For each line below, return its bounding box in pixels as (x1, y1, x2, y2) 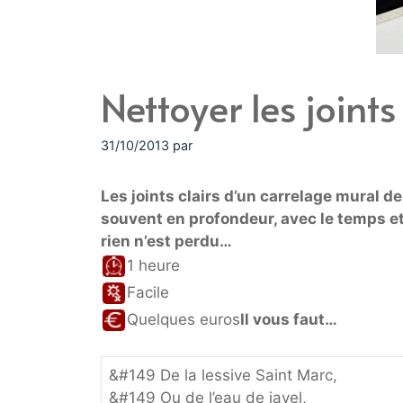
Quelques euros (127, 309, 240, 328)
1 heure (127, 255, 180, 274)
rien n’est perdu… (101, 231, 232, 250)
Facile (127, 282, 169, 301)
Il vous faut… (240, 309, 337, 328)
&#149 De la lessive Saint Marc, (109, 366, 337, 385)
